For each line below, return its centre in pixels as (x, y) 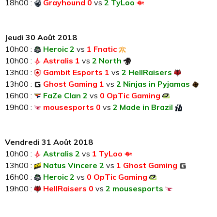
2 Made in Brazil (143, 107)
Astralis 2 (62, 154)
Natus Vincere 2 (74, 165)
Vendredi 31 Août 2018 (49, 142)
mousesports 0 (72, 107)
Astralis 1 (62, 61)
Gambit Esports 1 (76, 72)
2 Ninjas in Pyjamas (153, 84)
